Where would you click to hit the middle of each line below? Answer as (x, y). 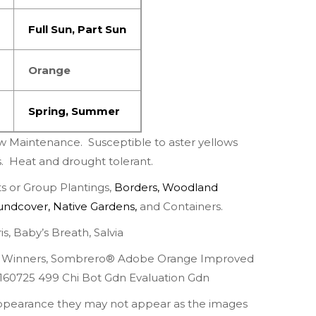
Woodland (190, 188)
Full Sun (50, 30)
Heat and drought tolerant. (81, 162)
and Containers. (180, 207)
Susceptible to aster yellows (163, 142)
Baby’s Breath (51, 233)
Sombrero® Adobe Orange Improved (152, 259)
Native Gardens (94, 207)
